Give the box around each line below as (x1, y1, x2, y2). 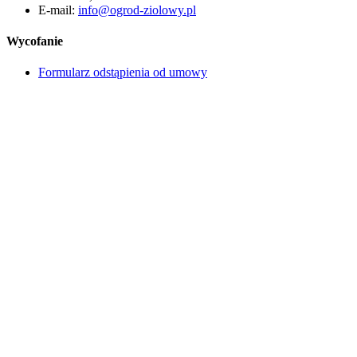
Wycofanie (6, 33, 63, 48)
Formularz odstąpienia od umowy (38, 65, 207, 80)
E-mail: (38, 2, 78, 17)
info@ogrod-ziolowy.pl (78, 2, 196, 17)
